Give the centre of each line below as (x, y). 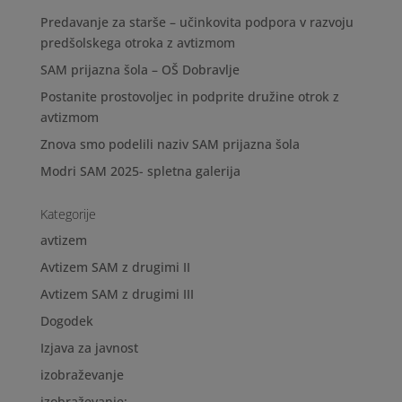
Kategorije (68, 214)
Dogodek (66, 321)
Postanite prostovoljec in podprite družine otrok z (189, 96)
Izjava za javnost (89, 348)
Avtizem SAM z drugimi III (117, 294)
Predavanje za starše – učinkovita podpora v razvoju (197, 22)
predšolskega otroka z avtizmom (137, 43)
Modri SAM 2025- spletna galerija (140, 171)
